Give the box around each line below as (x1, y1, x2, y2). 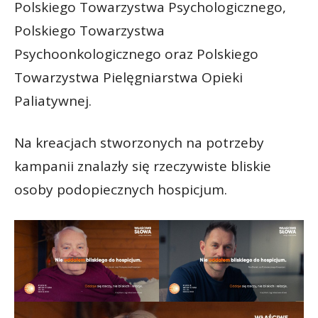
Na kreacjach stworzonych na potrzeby (14, 133, 264, 153)
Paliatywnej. (14, 92, 92, 111)
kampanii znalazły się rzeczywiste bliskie (14, 157, 271, 176)
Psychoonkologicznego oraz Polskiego (14, 45, 258, 64)
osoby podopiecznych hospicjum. (14, 180, 227, 199)
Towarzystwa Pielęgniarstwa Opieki (14, 68, 243, 87)
